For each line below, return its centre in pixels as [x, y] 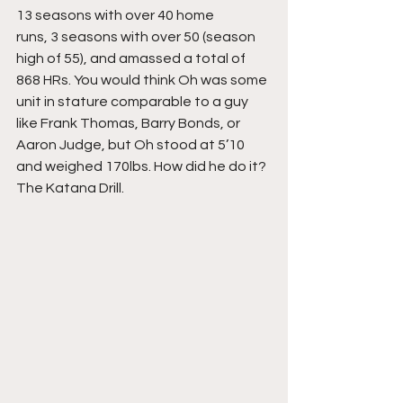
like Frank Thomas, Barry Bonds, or [130, 123]
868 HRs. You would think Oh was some [143, 80]
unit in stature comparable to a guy [134, 102]
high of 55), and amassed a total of [132, 58]
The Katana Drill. [70, 188]
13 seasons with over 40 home [115, 15]
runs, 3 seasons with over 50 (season [137, 37]
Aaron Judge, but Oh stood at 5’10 [132, 145]
